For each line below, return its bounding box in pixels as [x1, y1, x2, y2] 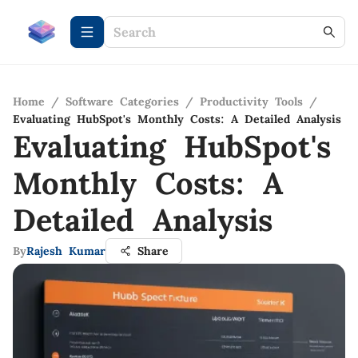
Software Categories [66, 94, 179, 109]
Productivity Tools [200, 94, 303, 109]
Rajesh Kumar [26, 244, 105, 258]
